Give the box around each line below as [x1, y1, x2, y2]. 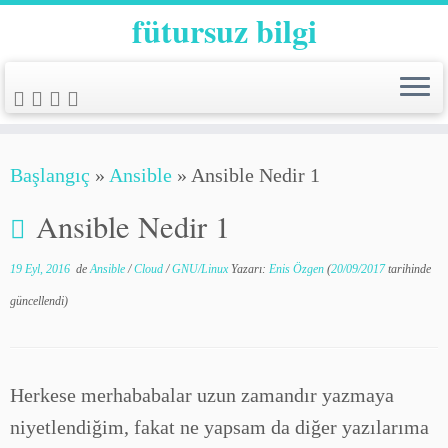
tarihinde [385, 262, 431, 276]
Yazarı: [231, 262, 269, 276]
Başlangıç [10, 164, 90, 186]
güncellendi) [10, 294, 68, 308]
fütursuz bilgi [131, 7, 317, 54]
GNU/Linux [172, 262, 231, 276]
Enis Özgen [269, 262, 324, 276]
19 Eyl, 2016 [10, 262, 70, 276]
